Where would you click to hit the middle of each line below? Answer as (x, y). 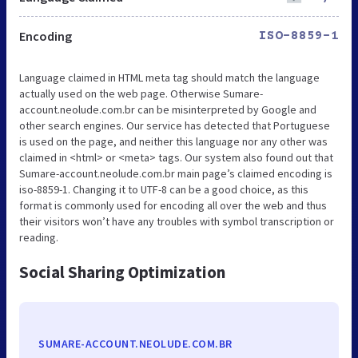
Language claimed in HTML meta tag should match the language (169, 78)
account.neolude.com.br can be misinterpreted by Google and (168, 110)
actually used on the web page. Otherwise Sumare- (141, 94)
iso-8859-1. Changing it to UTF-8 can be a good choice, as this (164, 190)
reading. (39, 238)
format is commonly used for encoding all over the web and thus (173, 206)
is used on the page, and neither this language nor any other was (173, 142)
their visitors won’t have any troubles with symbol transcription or (177, 222)
